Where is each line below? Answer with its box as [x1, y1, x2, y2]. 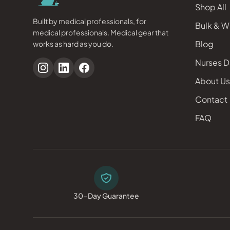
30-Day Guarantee [73, 191, 139, 200]
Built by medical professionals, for [33, 16, 146, 26]
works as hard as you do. [33, 39, 113, 48]
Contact [195, 94, 227, 105]
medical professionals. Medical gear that [33, 28, 168, 37]
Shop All [195, 2, 226, 12]
